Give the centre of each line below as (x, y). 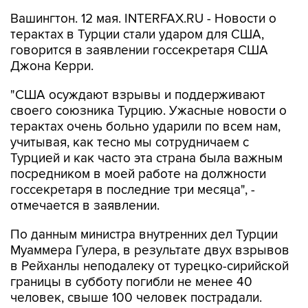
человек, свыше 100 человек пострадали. (136, 298)
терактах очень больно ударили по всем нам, (145, 127)
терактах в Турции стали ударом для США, (137, 35)
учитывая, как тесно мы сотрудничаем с (130, 143)
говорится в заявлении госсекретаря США (139, 51)
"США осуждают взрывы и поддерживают (138, 95)
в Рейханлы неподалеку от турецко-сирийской (150, 266)
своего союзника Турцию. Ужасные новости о (148, 111)
